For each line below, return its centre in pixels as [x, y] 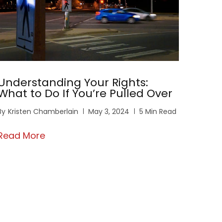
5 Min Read [158, 111]
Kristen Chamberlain [43, 111]
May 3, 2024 [109, 111]
